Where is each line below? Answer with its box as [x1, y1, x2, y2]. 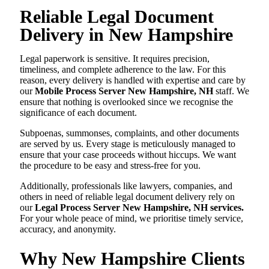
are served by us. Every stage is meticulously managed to [20, 139, 235, 150]
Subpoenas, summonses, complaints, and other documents [20, 128, 239, 139]
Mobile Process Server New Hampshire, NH [35, 86, 213, 97]
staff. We [213, 86, 249, 97]
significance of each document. [20, 107, 137, 118]
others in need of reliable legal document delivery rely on [20, 192, 235, 202]
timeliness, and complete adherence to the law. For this [20, 64, 226, 75]
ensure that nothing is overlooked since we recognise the [20, 97, 233, 107]
